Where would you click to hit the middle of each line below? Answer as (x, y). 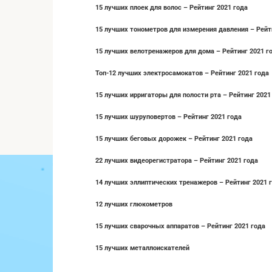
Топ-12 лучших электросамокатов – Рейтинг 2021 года (182, 73)
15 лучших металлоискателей (142, 248)
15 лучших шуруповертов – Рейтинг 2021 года (168, 117)
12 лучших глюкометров (134, 204)
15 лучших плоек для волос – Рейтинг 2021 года (172, 7)
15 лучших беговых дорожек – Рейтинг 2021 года (174, 138)
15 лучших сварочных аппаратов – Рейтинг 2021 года (180, 226)
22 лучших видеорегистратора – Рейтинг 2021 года (177, 160)
